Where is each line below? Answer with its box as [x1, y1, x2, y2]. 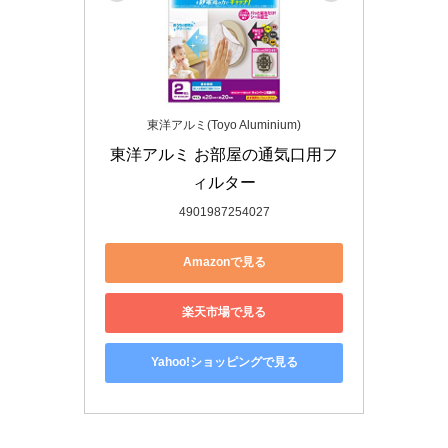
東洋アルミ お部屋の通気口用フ [110, 145, 338, 163]
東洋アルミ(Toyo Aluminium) [147, 117, 301, 132]
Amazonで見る [182, 255, 266, 270]
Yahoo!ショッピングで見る [150, 355, 298, 370]
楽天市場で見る [182, 305, 266, 320]
